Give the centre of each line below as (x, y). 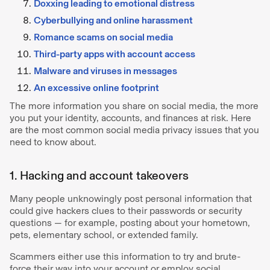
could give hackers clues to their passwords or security (126, 210)
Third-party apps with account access (115, 54)
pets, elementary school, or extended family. (105, 234)
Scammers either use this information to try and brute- (125, 256)
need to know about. (53, 142)
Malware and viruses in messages (105, 71)
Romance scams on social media (103, 37)
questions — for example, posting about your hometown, (130, 222)
